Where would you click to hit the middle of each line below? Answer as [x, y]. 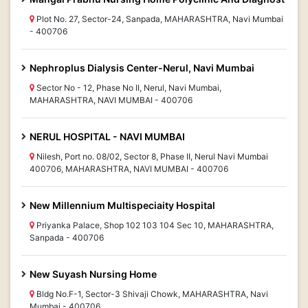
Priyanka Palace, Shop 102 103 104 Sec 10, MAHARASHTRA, [154, 225]
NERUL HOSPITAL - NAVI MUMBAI [107, 136]
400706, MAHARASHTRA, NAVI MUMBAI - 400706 [129, 169]
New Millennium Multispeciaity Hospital [122, 205]
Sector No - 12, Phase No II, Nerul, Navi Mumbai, [128, 88]
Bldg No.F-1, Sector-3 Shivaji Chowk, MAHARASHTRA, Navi [151, 294]
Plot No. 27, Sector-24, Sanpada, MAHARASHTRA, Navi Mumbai [159, 19]
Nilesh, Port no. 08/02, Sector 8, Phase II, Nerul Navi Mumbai [151, 156]
